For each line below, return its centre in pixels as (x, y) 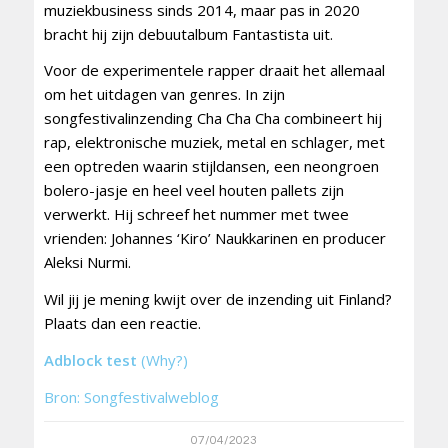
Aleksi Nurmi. (87, 262)
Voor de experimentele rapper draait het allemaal (214, 70)
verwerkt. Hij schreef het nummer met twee (196, 214)
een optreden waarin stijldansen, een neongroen (211, 166)
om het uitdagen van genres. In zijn (164, 94)
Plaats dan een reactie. (122, 323)
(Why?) (164, 359)
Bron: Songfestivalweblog (131, 396)
